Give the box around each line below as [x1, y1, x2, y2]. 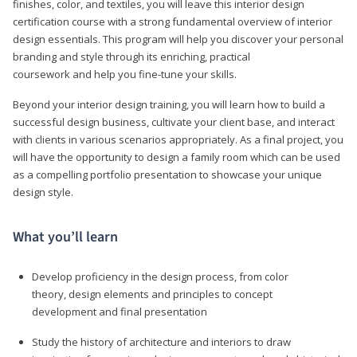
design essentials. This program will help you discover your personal [13, 31, 343, 46]
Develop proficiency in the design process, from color [32, 269, 288, 284]
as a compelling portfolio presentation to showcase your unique [13, 167, 322, 182]
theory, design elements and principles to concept [32, 286, 273, 301]
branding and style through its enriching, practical [13, 49, 250, 64]
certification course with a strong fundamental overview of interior [13, 14, 332, 29]
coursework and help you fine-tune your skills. [13, 66, 237, 81]
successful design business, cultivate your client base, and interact [13, 114, 335, 129]
